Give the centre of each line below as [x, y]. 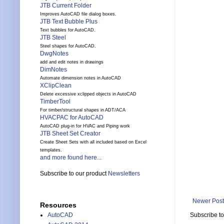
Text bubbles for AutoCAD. [68, 30]
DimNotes [53, 70]
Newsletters [124, 174]
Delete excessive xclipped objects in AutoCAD [88, 94]
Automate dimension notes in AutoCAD [80, 78]
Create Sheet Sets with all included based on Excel [93, 142]
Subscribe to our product [74, 174]
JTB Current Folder [66, 6]
